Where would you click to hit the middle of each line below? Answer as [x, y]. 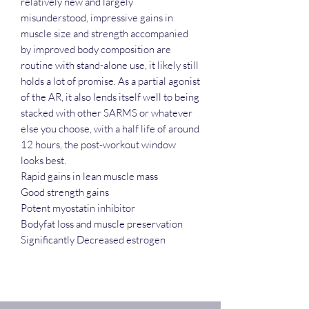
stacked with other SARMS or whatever [107, 112]
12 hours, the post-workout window [98, 144]
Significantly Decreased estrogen [93, 239]
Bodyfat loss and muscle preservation [102, 223]
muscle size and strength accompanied [104, 33]
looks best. [43, 160]
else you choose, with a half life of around [110, 128]
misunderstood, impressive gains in [97, 17]
